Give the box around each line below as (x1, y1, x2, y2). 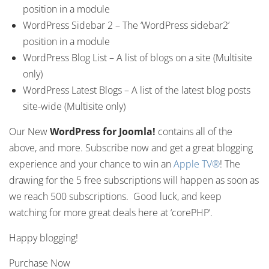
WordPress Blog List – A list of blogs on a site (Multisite (23, 51, 252, 64)
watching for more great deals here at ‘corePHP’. (9, 206, 213, 219)
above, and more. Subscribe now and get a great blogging (9, 141, 253, 154)
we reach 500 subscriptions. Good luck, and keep (9, 190, 222, 203)
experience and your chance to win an (9, 157, 174, 171)
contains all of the (158, 125, 232, 138)
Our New (9, 125, 50, 138)
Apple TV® (174, 157, 220, 171)
